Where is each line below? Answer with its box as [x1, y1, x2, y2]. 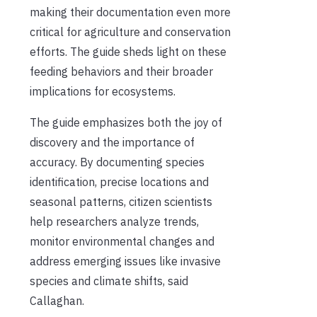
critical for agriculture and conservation [30, 25, 231, 40]
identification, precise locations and [30, 175, 209, 190]
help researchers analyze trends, [30, 214, 199, 229]
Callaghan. [30, 294, 84, 309]
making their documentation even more [30, 5, 231, 20]
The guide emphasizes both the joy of [30, 115, 222, 130]
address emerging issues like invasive [30, 254, 221, 269]
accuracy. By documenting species [30, 155, 204, 170]
